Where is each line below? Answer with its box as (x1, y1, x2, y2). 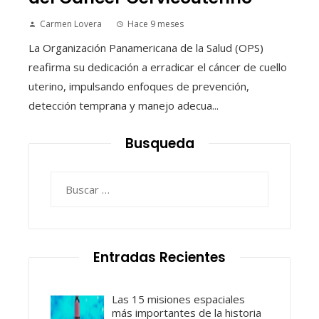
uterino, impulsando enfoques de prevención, (28, 78, 249, 93)
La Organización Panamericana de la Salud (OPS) (28, 40, 263, 55)
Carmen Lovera (40, 17, 102, 30)
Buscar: (50, 172, 85, 187)
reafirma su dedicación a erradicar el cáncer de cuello (28, 59, 287, 74)
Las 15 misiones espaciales (112, 291, 246, 306)
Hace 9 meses (127, 17, 184, 30)
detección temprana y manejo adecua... (28, 98, 219, 113)
